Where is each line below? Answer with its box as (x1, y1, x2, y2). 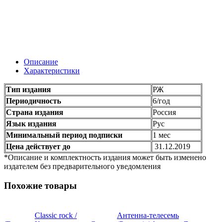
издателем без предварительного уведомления (4, 162, 161, 171)
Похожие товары (4, 180, 77, 191)
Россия (153, 108, 176, 117)
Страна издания (6, 108, 63, 117)
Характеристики (24, 66, 80, 75)
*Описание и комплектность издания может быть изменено (4, 153, 206, 162)
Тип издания (6, 85, 51, 94)
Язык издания (6, 119, 56, 128)
